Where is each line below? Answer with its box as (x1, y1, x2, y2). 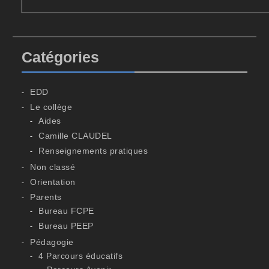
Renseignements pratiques (38, 146, 148, 156)
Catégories (22, 49, 100, 65)
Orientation (30, 177, 76, 187)
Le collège (30, 102, 73, 112)
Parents (30, 192, 62, 202)
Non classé (30, 162, 76, 172)
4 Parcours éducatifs (38, 251, 123, 261)
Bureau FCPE (38, 206, 94, 216)
